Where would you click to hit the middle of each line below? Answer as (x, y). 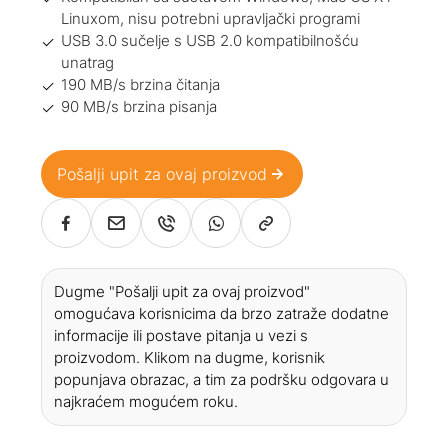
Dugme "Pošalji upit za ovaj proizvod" (182, 292)
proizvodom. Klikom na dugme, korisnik (190, 358)
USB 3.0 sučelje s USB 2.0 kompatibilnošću (210, 41)
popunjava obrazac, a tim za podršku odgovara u (222, 380)
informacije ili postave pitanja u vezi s (181, 336)
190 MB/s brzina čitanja (141, 85)
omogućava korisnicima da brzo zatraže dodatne (222, 314)
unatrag (88, 63)
